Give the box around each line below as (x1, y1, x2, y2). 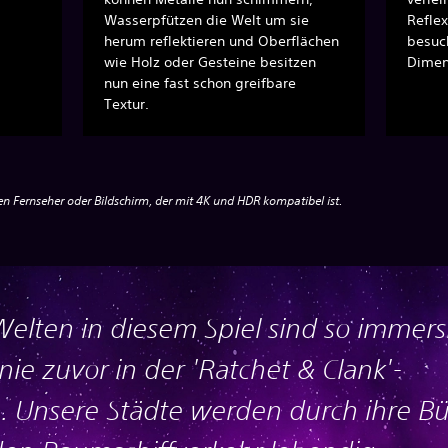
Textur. (104, 94, 150, 113)
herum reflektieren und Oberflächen (104, 31, 340, 50)
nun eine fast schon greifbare (104, 73, 297, 92)
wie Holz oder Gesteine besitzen (104, 52, 317, 71)
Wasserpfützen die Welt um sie (104, 10, 310, 29)
